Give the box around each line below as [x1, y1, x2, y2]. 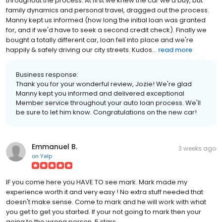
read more [158, 45, 192, 55]
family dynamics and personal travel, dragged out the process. [6, 5, 209, 15]
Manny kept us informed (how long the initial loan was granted [6, 15, 206, 25]
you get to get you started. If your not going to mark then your [6, 207, 201, 217]
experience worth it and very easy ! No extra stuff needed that [6, 187, 203, 197]
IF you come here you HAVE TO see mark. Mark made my [6, 177, 187, 187]
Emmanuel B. [32, 141, 77, 152]
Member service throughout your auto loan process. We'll [16, 98, 201, 108]
